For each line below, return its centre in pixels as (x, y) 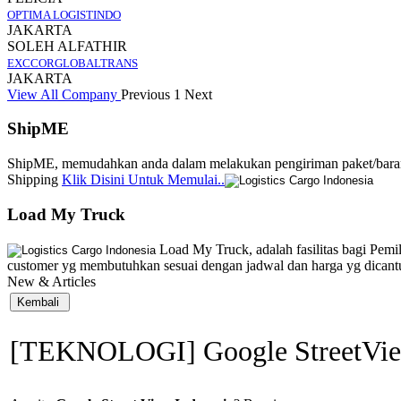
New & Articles (51, 281)
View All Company (64, 94)
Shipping (34, 180)
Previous (145, 94)
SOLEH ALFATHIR (67, 46)
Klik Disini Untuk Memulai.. (143, 180)
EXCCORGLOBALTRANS (73, 63)
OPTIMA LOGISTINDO (64, 14)
